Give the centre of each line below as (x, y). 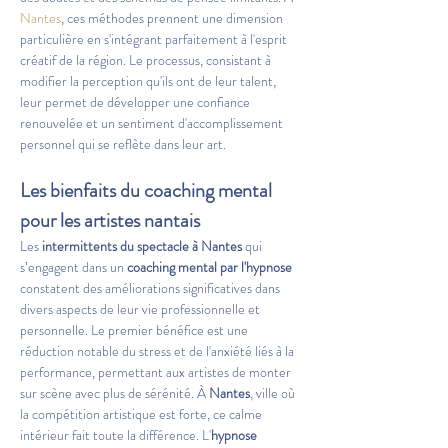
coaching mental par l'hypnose (209, 267)
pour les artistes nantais (110, 220)
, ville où (274, 393)
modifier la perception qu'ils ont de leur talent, (149, 81)
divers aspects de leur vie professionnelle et (141, 309)
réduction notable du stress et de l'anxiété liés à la (158, 351)
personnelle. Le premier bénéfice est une (135, 330)
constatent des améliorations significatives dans (151, 288)
